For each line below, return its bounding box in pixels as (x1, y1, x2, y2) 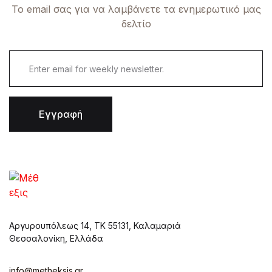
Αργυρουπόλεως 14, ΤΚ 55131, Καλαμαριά (9, 220, 181, 231)
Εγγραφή (39, 108, 83, 120)
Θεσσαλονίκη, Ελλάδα (9, 233, 103, 243)
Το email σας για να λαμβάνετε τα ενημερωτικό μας (11, 3, 261, 15)
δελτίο (121, 18, 151, 30)
